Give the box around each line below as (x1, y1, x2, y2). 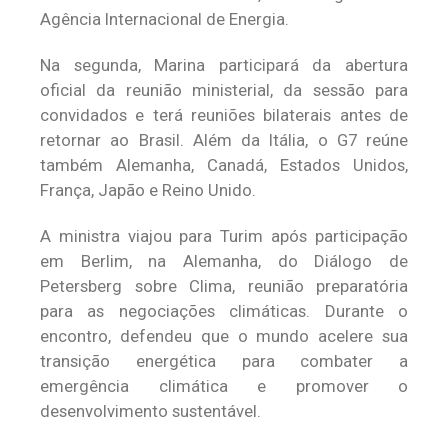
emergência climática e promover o (40, 376, 408, 396)
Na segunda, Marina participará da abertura (40, 55, 408, 75)
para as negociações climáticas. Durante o (40, 301, 408, 321)
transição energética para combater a (40, 351, 408, 371)
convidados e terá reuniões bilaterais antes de (40, 105, 408, 125)
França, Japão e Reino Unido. (40, 180, 256, 200)
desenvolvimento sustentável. (40, 401, 261, 421)
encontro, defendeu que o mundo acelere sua (40, 326, 408, 346)
